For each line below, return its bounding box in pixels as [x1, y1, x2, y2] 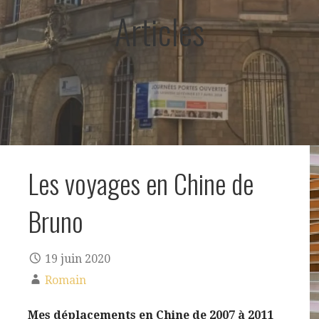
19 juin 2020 [45, 252, 110, 266]
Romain [45, 273, 86, 288]
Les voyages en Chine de [28, 162, 253, 203]
